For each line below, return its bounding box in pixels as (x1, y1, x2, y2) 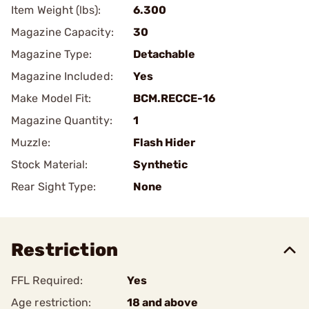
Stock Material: (11, 158, 88, 171)
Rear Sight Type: (11, 180, 97, 193)
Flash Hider (133, 136, 195, 149)
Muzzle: (11, 136, 50, 149)
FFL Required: (11, 274, 83, 287)
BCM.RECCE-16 (133, 92, 215, 105)
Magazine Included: (11, 70, 113, 83)
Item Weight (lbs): (11, 3, 101, 17)
